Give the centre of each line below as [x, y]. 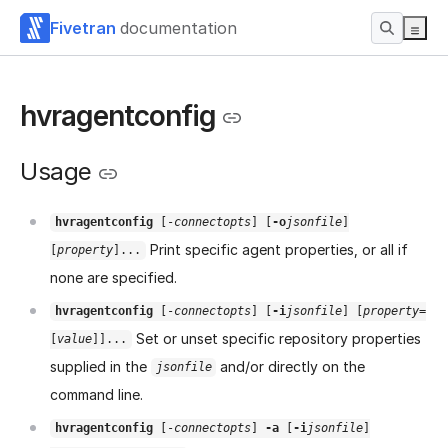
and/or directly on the [291, 366]
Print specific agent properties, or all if [276, 249]
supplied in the [100, 366]
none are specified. [113, 277]
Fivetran [83, 27]
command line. [96, 394]
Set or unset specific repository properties [276, 338]
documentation [178, 27]
